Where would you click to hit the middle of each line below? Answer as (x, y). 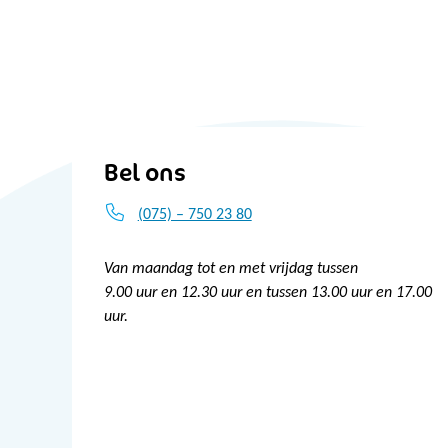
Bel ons (145, 172)
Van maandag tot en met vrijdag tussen (231, 269)
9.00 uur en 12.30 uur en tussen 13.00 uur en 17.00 (268, 293)
